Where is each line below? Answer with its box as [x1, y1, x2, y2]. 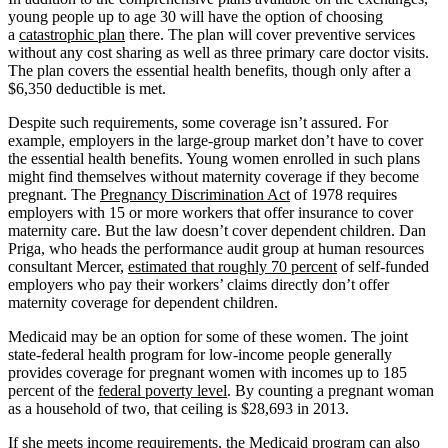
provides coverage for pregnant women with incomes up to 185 [8, 364, 407, 382]
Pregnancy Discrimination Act [100, 186, 290, 204]
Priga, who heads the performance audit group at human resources [8, 240, 424, 258]
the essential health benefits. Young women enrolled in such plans [8, 150, 420, 168]
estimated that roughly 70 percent [128, 258, 337, 276]
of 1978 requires [290, 186, 397, 204]
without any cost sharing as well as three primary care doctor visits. [8, 44, 429, 62]
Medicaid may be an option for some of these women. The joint [8, 328, 408, 346]
